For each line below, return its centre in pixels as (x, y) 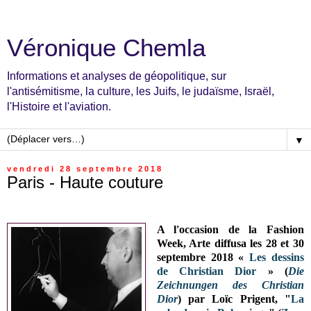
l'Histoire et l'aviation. (59, 107)
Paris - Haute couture (85, 182)
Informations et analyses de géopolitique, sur (117, 76)
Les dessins (277, 257)
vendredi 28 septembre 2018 (85, 169)
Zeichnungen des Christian (230, 285)
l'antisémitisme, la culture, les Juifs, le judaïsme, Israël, (141, 91)
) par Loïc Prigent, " (234, 299)
